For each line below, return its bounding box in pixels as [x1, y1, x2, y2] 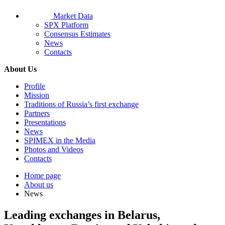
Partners [24, 109, 50, 118]
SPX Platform [44, 21, 88, 30]
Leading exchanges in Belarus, [4, 208, 160, 222]
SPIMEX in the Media [24, 136, 95, 145]
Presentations [24, 118, 66, 127]
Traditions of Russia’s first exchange [24, 100, 139, 109]
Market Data [53, 12, 93, 21]
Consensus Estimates [44, 30, 110, 39]
